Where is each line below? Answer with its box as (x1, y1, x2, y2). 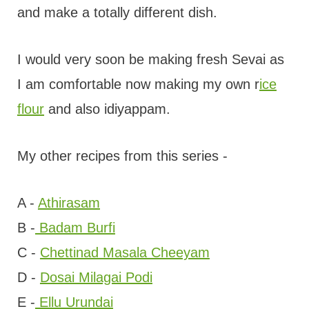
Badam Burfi (34, 220, 115, 235)
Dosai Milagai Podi (39, 270, 152, 285)
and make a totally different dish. (17, 5, 217, 20)
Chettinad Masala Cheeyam (39, 245, 210, 260)
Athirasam (37, 195, 100, 210)
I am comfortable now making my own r (17, 77, 259, 92)
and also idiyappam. (43, 101, 170, 117)
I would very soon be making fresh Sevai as (17, 52, 284, 67)
